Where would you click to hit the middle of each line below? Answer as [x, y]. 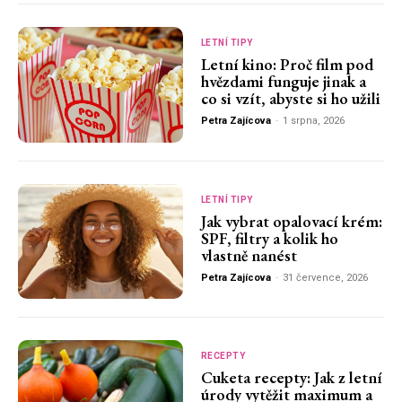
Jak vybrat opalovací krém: [291, 221]
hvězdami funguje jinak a [283, 82]
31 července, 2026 [325, 277]
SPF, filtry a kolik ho [269, 238]
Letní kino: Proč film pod [287, 65]
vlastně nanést [249, 255]
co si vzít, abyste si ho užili [290, 99]
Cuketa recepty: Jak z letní [291, 378]
